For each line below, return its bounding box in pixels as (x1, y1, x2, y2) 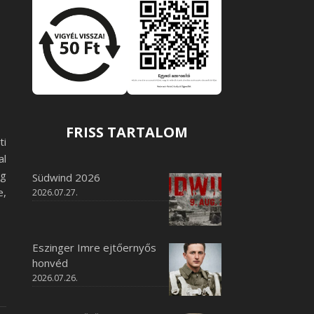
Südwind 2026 (32, 170, 100, 184)
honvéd (32, 256, 68, 270)
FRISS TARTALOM (66, 123, 188, 142)
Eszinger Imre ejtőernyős (32, 240, 156, 254)
